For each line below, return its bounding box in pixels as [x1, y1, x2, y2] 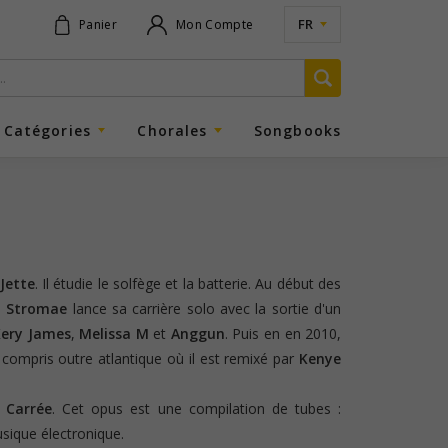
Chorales [137, 120, 208, 140]
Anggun [170, 323, 225, 343]
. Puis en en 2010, [224, 323, 342, 343]
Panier [78, 15, 117, 33]
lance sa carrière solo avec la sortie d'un [67, 298, 342, 318]
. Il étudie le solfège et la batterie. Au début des [34, 273, 342, 293]
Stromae [6, 298, 68, 318]
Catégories [3, 120, 91, 140]
